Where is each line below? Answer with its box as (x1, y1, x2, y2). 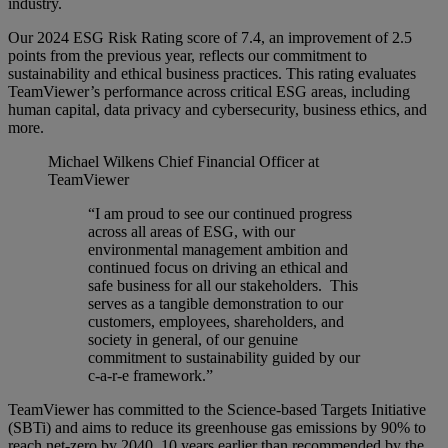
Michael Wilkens (48, 153, 154, 171)
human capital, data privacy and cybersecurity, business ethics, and (8, 101, 427, 119)
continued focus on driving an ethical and (88, 259, 348, 277)
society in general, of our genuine (88, 331, 298, 349)
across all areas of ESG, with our (88, 223, 295, 241)
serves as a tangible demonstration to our (88, 295, 343, 313)
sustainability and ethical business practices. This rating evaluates (8, 65, 416, 83)
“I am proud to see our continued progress (88, 205, 352, 223)
